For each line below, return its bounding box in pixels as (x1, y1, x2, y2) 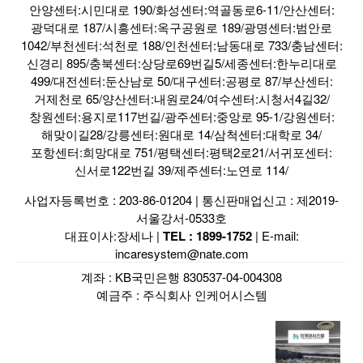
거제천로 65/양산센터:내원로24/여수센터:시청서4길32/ (33, 90, 330, 108)
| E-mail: (251, 227, 299, 245)
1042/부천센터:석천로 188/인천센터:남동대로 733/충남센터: (20, 36, 343, 54)
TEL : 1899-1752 (162, 227, 252, 246)
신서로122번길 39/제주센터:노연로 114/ (75, 161, 288, 179)
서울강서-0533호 (136, 209, 227, 227)
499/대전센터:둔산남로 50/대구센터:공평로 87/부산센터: (30, 72, 333, 90)
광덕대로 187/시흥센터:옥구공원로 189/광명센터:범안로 (31, 19, 332, 36)
